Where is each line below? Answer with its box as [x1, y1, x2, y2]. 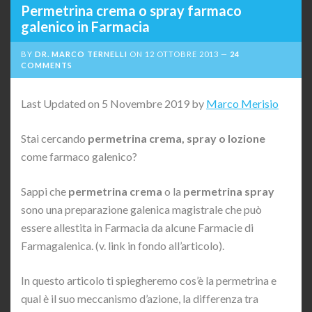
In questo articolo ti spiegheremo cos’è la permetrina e [21, 274, 276, 288]
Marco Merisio [206, 97, 279, 111]
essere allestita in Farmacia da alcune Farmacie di [21, 221, 253, 235]
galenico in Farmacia [21, 18, 150, 36]
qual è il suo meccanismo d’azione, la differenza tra [21, 292, 258, 306]
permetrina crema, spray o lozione [88, 132, 265, 146]
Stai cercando [21, 132, 88, 146]
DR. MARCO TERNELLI [35, 49, 127, 59]
